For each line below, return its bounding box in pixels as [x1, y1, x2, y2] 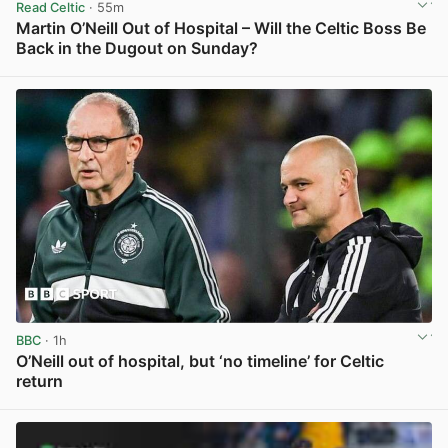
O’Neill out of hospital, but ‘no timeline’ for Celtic [16, 351, 384, 372]
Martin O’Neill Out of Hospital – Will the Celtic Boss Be [16, 18, 426, 39]
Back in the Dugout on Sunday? [16, 38, 258, 59]
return [16, 371, 63, 392]
